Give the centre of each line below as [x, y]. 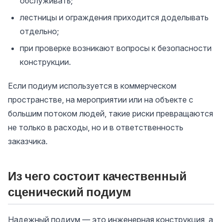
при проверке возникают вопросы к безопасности [116, 48]
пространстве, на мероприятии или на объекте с [101, 100]
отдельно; [39, 31]
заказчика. [28, 141]
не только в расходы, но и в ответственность [96, 127]
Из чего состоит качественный [97, 176]
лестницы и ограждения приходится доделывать [114, 17]
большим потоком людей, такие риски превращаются [111, 113]
